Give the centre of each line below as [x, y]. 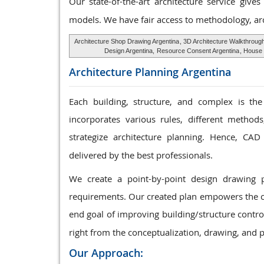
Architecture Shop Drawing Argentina [126, 41]
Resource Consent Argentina [198, 51]
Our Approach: [106, 253]
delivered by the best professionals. [141, 155]
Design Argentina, [130, 51]
